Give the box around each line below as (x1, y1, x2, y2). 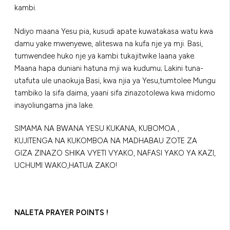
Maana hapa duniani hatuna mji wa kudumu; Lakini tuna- (14, 63, 203, 73)
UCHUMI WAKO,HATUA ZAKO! (14, 161, 117, 170)
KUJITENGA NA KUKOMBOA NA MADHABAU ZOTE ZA (14, 136, 197, 146)
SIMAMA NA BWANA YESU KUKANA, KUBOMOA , (14, 124, 179, 133)
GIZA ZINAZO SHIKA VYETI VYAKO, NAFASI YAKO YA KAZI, (14, 148, 216, 158)
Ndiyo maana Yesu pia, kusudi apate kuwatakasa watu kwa (14, 26, 213, 36)
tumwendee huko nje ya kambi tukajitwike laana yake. (14, 51, 196, 61)
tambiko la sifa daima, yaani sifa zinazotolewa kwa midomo (14, 88, 215, 98)
